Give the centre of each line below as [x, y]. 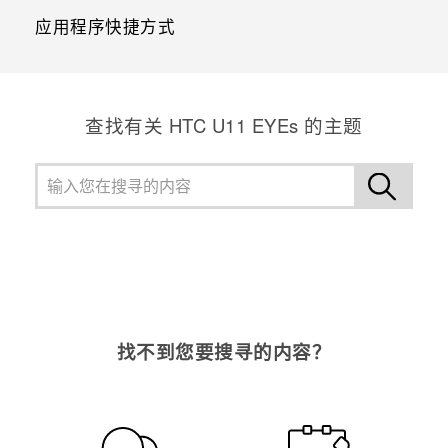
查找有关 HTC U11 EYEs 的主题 [224, 124]
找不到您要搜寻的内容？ [224, 351]
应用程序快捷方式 [105, 25]
